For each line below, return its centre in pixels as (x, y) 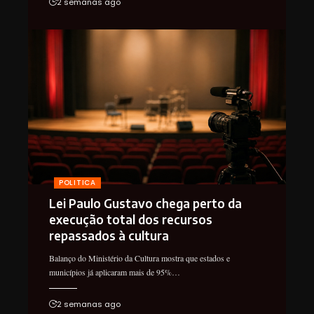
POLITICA (77, 183)
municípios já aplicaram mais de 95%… (115, 272)
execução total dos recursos (131, 220)
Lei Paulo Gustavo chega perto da (145, 204)
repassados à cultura (109, 236)
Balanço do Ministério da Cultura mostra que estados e (139, 258)
